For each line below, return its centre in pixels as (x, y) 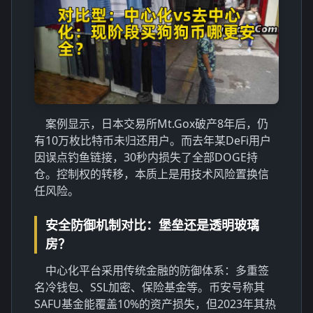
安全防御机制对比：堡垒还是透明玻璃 (152, 225)
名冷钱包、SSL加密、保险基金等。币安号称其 (150, 287)
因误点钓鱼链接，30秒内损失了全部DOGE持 (146, 157)
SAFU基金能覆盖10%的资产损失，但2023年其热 (155, 304)
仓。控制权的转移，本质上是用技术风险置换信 (152, 174)
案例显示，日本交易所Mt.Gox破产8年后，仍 (157, 123)
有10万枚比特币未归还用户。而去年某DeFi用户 (153, 140)
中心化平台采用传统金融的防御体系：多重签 (157, 270)
